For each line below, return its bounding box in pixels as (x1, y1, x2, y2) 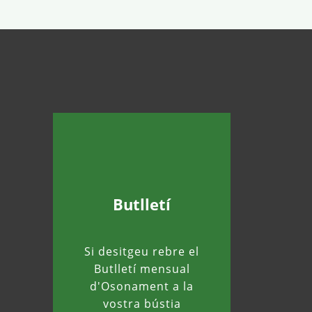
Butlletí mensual (93, 260, 190, 276)
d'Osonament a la (90, 278, 194, 294)
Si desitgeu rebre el (84, 243, 199, 259)
